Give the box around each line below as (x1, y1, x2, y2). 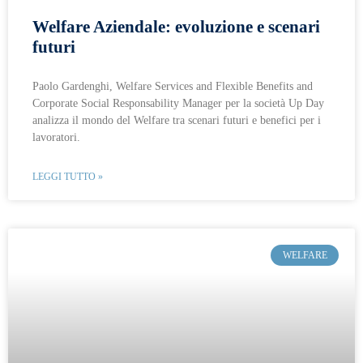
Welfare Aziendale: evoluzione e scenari (32, 17, 320, 36)
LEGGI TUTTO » (32, 171, 103, 182)
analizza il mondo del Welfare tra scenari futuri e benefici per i (32, 114, 321, 126)
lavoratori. (32, 131, 80, 143)
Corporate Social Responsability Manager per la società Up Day (32, 97, 324, 109)
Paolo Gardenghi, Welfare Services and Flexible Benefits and (32, 80, 313, 92)
